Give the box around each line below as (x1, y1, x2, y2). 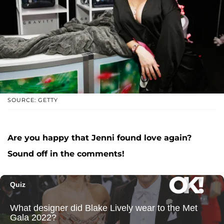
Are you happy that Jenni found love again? (7, 133, 191, 143)
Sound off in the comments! (7, 149, 124, 159)
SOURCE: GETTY (7, 96, 58, 104)
